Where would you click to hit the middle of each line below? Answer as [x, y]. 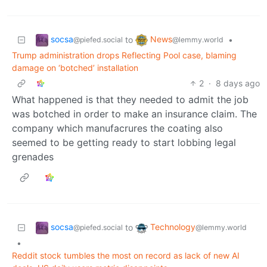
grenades [33, 156]
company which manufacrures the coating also [117, 128]
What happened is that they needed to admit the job [130, 99]
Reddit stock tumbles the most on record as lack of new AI [126, 255]
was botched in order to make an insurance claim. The [134, 114]
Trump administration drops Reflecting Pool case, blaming [124, 55]
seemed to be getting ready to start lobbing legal [124, 142]
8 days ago [238, 83]
